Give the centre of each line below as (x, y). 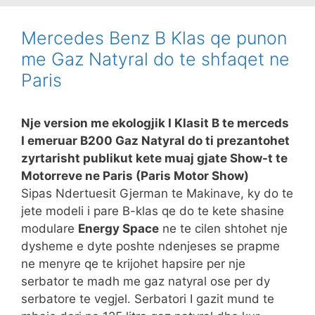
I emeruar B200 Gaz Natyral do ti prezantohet (155, 140)
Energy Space (118, 228)
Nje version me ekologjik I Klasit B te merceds (155, 123)
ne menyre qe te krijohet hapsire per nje (133, 263)
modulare (50, 228)
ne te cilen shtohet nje (223, 228)
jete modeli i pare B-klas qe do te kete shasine (153, 211)
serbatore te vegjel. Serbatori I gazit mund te (148, 298)
